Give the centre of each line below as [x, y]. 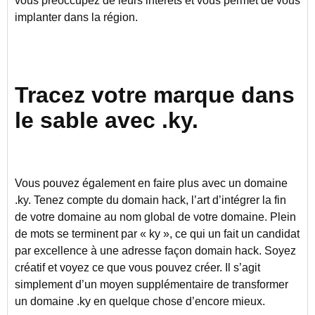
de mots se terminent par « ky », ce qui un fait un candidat [157, 234]
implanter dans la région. [76, 17]
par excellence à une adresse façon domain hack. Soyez [155, 251]
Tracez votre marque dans [155, 95]
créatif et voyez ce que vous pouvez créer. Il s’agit [137, 268]
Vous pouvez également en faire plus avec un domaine [151, 183]
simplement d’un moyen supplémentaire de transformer [152, 284]
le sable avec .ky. [107, 120]
